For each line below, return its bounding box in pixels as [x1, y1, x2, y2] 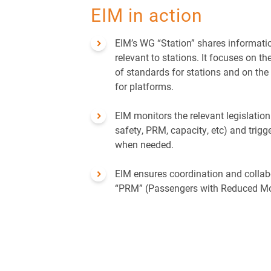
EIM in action [91, 2, 203, 27]
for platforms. [115, 79, 174, 93]
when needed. [115, 137, 176, 151]
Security [221, 2, 261, 14]
